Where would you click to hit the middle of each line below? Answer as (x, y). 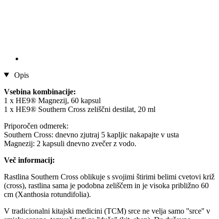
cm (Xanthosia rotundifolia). (47, 194)
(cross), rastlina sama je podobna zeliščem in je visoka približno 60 (106, 185)
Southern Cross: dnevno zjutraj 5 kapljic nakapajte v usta (91, 134)
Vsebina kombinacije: (40, 91)
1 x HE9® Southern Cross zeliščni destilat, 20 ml (80, 109)
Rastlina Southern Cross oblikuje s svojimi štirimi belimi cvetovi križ (109, 176)
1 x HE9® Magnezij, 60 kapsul (52, 100)
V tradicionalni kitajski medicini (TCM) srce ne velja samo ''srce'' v (107, 211)
